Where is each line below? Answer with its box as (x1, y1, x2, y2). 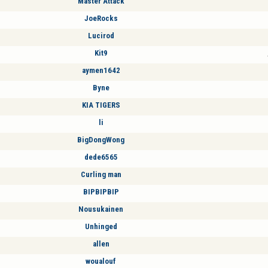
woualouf (86, 256, 116, 266)
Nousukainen (78, 204, 123, 214)
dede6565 (84, 152, 118, 162)
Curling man (80, 169, 121, 179)
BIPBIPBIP (83, 187, 119, 196)
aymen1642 (81, 65, 120, 75)
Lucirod (87, 31, 114, 40)
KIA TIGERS (81, 100, 120, 109)
